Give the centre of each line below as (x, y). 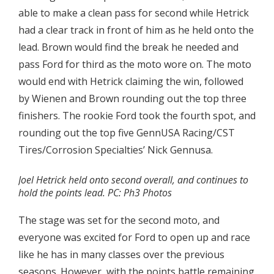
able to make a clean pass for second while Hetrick (134, 13)
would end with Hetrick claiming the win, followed (131, 82)
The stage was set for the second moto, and (119, 220)
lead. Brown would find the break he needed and (128, 47)
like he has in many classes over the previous (121, 255)
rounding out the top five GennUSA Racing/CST (127, 133)
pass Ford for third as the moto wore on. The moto (135, 65)
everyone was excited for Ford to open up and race (134, 238)
